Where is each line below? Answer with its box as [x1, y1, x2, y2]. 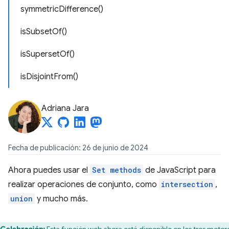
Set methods [92, 165, 141, 175]
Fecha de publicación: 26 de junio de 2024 [8, 143, 148, 152]
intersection [161, 179, 213, 189]
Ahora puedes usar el [8, 165, 90, 175]
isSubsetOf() [20, 27, 67, 37]
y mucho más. [35, 194, 88, 204]
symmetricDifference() [20, 4, 103, 14]
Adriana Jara [41, 103, 89, 113]
